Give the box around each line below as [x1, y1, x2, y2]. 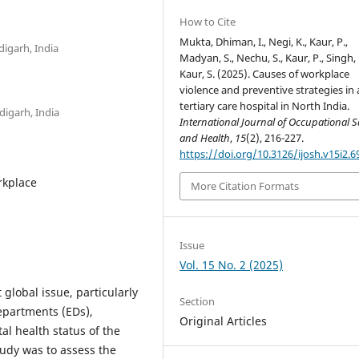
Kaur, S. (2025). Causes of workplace [179, 67, 350, 81]
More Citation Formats [191, 179, 300, 194]
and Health [179, 131, 231, 145]
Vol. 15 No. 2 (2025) [179, 256, 284, 272]
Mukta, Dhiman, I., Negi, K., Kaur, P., [179, 34, 349, 49]
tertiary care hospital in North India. [179, 99, 350, 113]
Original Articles [179, 313, 268, 329]
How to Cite [179, 14, 236, 29]
